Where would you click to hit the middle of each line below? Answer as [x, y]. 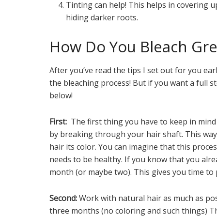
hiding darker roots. [103, 17]
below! [61, 96]
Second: [64, 198]
